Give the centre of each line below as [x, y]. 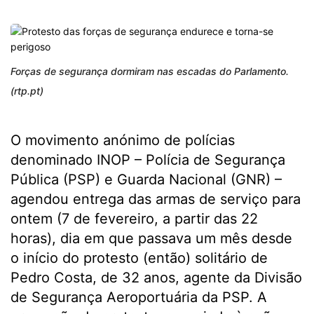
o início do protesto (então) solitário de [139, 258]
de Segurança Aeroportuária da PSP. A [139, 297]
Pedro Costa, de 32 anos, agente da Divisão [156, 278]
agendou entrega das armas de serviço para [156, 199]
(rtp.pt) [27, 91]
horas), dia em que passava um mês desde [151, 238]
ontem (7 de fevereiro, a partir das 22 [134, 219]
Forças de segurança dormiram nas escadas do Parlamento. [150, 71]
